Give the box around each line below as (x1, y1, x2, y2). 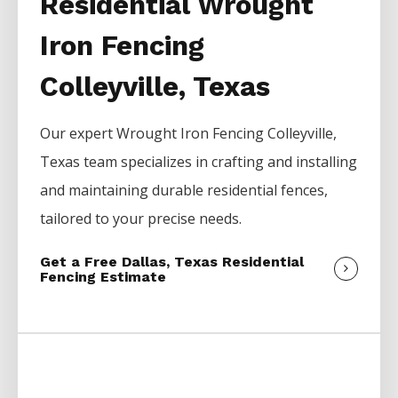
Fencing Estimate (40, 267, 167, 285)
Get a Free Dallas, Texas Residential (40, 252, 305, 270)
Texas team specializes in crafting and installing (40, 151, 358, 171)
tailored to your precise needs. (40, 208, 243, 228)
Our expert (40, 123, 117, 143)
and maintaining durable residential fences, (40, 179, 329, 200)
